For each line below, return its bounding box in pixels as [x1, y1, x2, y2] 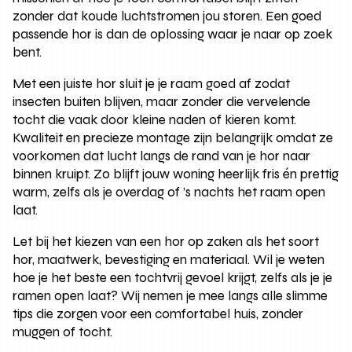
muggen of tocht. [13, 323, 113, 340]
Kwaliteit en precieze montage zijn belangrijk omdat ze [13, 129, 334, 146]
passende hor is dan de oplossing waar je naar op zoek [13, 25, 333, 42]
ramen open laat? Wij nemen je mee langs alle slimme [13, 287, 328, 304]
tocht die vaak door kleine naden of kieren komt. [13, 111, 297, 128]
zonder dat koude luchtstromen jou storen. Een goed [13, 7, 322, 24]
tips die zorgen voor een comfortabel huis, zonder [13, 305, 304, 322]
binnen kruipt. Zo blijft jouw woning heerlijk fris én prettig [13, 165, 339, 182]
